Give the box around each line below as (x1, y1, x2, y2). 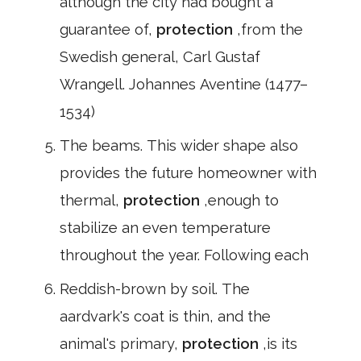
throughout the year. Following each (60, 247, 309, 263)
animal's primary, (60, 335, 182, 352)
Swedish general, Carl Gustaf (60, 48, 260, 65)
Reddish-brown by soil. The (60, 280, 250, 297)
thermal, (60, 192, 123, 209)
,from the (237, 21, 303, 38)
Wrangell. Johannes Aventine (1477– (60, 76, 308, 93)
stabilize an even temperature (60, 219, 271, 236)
